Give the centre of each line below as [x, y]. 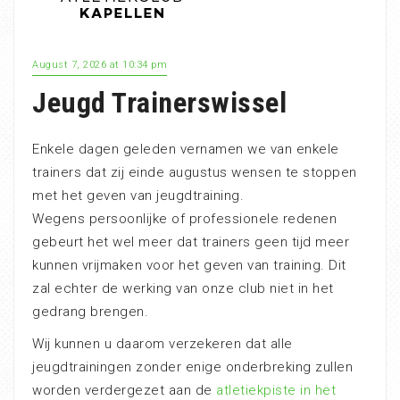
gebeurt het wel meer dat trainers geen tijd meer [191, 242]
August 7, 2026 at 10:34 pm [100, 65]
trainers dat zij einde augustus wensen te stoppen [195, 172]
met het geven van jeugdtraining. [138, 196]
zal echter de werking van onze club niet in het [183, 288]
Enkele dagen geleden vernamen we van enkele [186, 149]
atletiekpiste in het [276, 390]
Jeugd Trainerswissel [159, 103]
